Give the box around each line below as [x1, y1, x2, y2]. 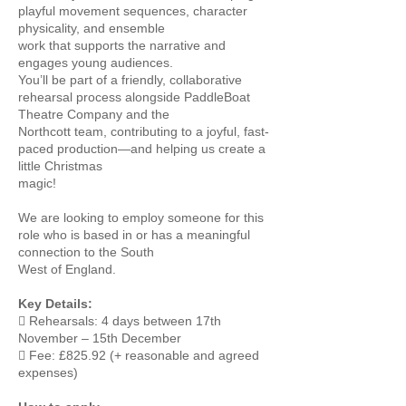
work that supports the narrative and [18, 38, 226, 53]
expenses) [18, 365, 78, 380]
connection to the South [18, 245, 154, 259]
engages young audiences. [18, 55, 173, 70]
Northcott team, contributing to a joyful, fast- [18, 124, 269, 139]
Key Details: [18, 296, 92, 311]
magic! [18, 176, 56, 190]
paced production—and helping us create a [18, 141, 266, 156]
